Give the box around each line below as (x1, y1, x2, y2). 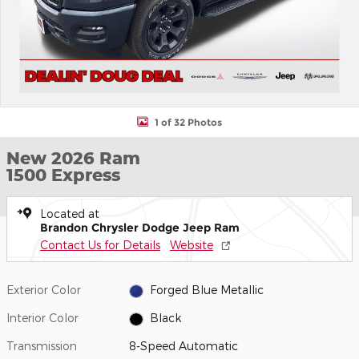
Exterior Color (6, 283, 81, 296)
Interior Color (6, 311, 79, 325)
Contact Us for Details (40, 238, 160, 252)
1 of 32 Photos (155, 115, 222, 128)
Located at (40, 207, 99, 220)
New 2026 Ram (6, 147, 140, 168)
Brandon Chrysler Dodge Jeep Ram (40, 220, 240, 235)
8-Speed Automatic (129, 339, 239, 353)
